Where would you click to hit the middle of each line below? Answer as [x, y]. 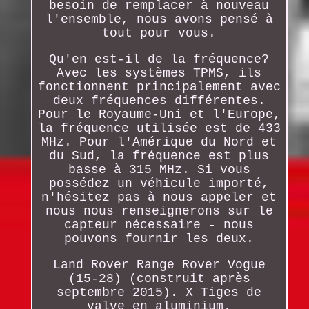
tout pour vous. [159, 33]
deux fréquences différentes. [159, 100]
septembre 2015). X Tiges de [159, 292]
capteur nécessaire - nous [159, 225]
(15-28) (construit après [159, 278]
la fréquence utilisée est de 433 [159, 128]
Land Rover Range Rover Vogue [159, 265]
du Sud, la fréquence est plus [159, 156]
